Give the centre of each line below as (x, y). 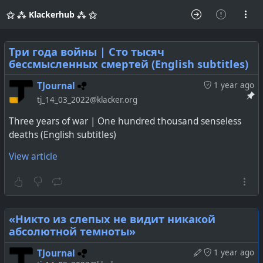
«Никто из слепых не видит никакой (112, 219)
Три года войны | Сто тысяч (87, 52)
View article (33, 156)
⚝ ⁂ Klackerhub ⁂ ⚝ (51, 14)
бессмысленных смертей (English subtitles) (129, 64)
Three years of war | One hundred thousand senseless (125, 121)
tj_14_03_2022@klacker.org (87, 100)
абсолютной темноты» (72, 231)
